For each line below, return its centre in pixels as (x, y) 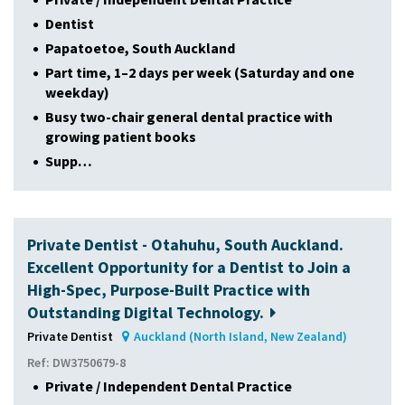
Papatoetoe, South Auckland (140, 47)
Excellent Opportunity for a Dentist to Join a (189, 267)
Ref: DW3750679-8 (76, 362)
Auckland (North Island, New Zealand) (241, 336)
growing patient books (121, 136)
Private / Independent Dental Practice (169, 386)
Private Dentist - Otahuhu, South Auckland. (185, 244)
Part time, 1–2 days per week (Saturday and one (200, 72)
